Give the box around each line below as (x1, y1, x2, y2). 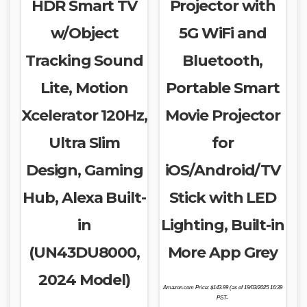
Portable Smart (166, 78, 280, 97)
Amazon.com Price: (162, 284, 210, 291)
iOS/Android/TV (164, 160, 281, 180)
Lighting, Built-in (160, 215, 284, 234)
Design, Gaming (25, 160, 143, 180)
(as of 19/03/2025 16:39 (228, 284, 282, 291)
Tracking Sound (25, 51, 143, 70)
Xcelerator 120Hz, (21, 106, 147, 125)
